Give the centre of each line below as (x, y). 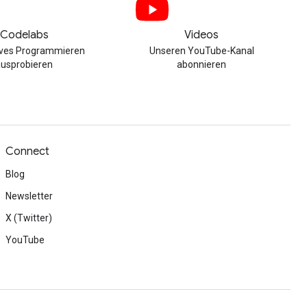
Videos (202, 35)
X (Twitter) (29, 218)
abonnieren (202, 64)
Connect (27, 151)
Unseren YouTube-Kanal (201, 51)
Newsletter (29, 196)
